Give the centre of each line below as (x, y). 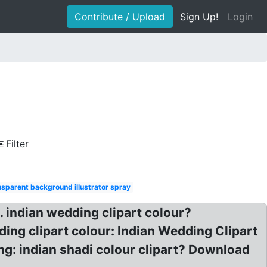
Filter (17, 144)
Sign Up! (199, 17)
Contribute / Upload (120, 17)
